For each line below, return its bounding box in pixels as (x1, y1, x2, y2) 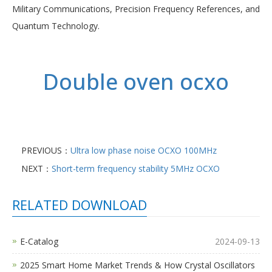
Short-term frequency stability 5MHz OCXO (52, 163, 220, 175)
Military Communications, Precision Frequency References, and (12, 3, 260, 15)
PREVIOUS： (21, 144, 70, 157)
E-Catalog (20, 236, 58, 248)
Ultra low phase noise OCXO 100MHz (70, 144, 217, 157)
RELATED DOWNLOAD (12, 195, 147, 214)
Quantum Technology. (12, 20, 100, 32)
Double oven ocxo (43, 67, 229, 97)
